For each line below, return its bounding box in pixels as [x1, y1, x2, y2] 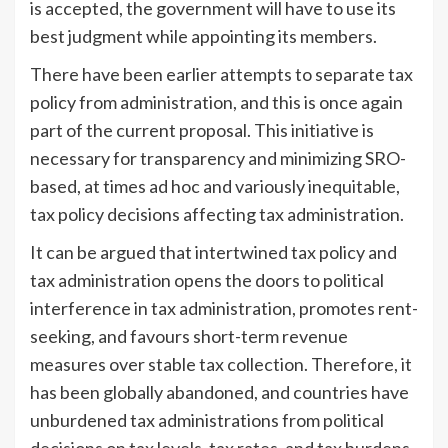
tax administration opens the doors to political [30, 268, 384, 291]
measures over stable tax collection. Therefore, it [30, 352, 412, 375]
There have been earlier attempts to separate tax [30, 62, 413, 85]
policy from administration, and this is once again [30, 90, 403, 113]
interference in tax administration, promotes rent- [30, 296, 418, 319]
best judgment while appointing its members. [30, 24, 377, 47]
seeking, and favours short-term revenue [30, 324, 348, 347]
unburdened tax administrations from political [30, 408, 384, 431]
